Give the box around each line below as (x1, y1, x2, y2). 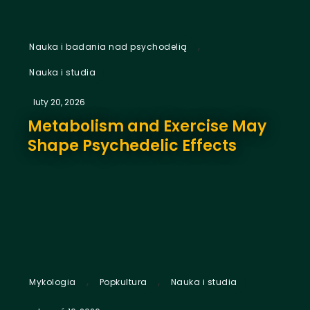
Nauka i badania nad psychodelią (29, 40, 188, 53)
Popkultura (99, 275, 147, 288)
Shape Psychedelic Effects (28, 134, 237, 156)
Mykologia (29, 275, 76, 288)
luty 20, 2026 (33, 95, 85, 108)
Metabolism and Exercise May (28, 115, 266, 137)
